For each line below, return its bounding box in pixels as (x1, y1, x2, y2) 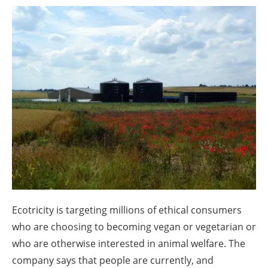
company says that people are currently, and (12, 253, 214, 267)
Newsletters (105, 24, 175, 41)
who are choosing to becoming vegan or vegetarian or (12, 220, 256, 233)
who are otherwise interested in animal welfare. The (12, 236, 245, 250)
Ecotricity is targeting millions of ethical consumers (12, 203, 242, 217)
